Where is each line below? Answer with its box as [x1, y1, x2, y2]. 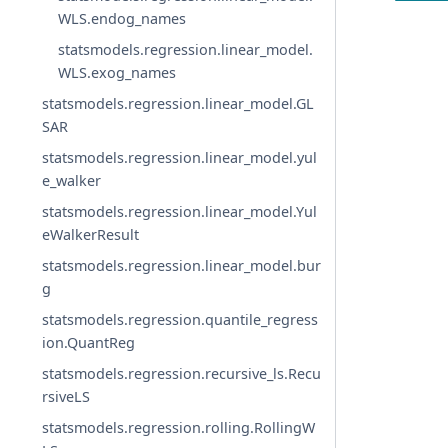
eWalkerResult [42, 225, 140, 245]
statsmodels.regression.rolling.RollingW [42, 418, 316, 438]
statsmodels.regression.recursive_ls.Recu [42, 364, 322, 384]
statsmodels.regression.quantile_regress [42, 310, 319, 330]
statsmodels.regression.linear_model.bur [42, 256, 322, 276]
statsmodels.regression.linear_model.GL [42, 94, 315, 114]
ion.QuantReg [42, 333, 136, 353]
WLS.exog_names [58, 63, 177, 83]
